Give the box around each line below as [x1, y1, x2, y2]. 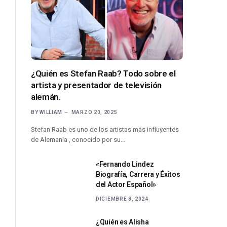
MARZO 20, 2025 [71, 109, 118, 115]
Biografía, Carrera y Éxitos [96, 170, 180, 178]
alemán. [31, 91, 60, 102]
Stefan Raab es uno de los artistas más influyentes [31, 125, 179, 133]
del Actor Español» [96, 180, 156, 188]
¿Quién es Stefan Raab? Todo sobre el [31, 68, 176, 79]
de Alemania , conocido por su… [31, 135, 125, 143]
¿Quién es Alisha [96, 217, 149, 226]
